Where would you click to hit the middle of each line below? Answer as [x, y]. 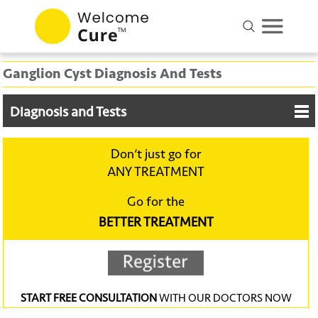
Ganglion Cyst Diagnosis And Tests [113, 74]
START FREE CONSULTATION [88, 298]
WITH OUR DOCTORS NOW [224, 298]
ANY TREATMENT [156, 172]
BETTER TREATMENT [156, 223]
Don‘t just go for [156, 154]
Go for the [156, 202]
